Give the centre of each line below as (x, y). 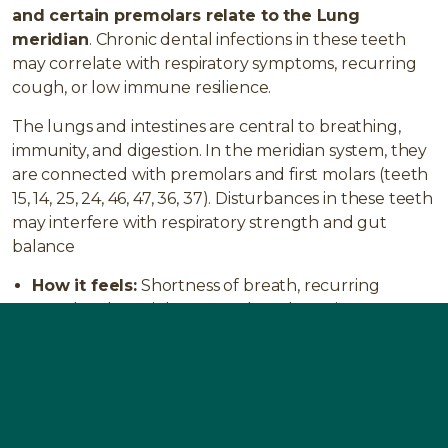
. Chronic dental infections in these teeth (247, 39)
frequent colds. (92, 333)
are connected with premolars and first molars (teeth (220, 174)
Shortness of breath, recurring (258, 285)
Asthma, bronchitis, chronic (262, 372)
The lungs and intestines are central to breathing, (206, 126)
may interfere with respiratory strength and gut (199, 222)
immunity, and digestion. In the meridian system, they (220, 150)
